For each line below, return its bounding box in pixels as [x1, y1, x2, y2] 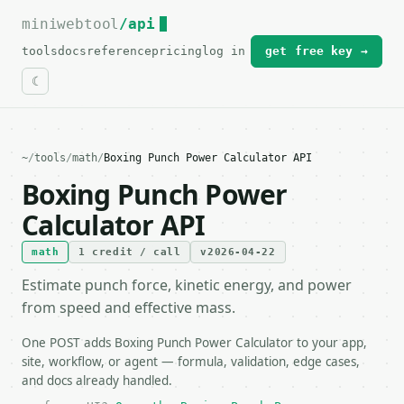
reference [87, 44, 151, 58]
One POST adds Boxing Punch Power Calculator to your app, [22, 335, 367, 351]
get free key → [265, 44, 368, 58]
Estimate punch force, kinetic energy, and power [22, 275, 352, 295]
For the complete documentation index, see [36, 15, 309, 33]
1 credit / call [78, 246, 181, 258]
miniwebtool [22, 15, 120, 32]
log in [202, 44, 245, 58]
